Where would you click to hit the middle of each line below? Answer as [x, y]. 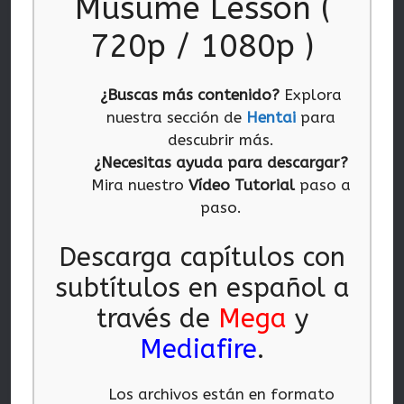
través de [157, 318]
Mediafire [198, 349]
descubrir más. [221, 140]
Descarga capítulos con [202, 257]
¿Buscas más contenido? [190, 95]
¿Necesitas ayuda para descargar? [221, 163]
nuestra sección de [177, 118]
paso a [323, 185]
